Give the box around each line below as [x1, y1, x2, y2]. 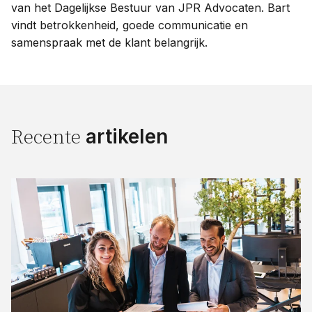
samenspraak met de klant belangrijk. [11, 36, 208, 50]
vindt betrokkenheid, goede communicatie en [11, 18, 248, 33]
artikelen [86, 125, 168, 149]
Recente [11, 125, 86, 150]
